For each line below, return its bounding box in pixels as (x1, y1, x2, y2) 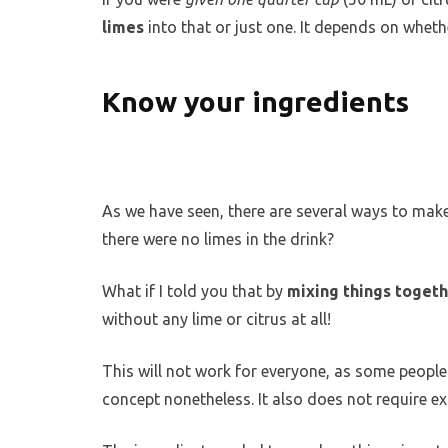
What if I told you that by (102, 281, 287, 300)
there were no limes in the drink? (102, 229, 334, 248)
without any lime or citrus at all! (102, 309, 331, 328)
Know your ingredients (102, 85, 409, 117)
